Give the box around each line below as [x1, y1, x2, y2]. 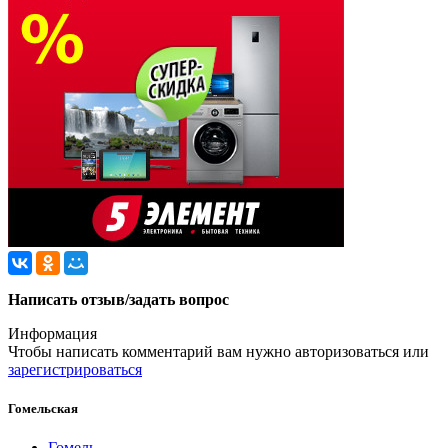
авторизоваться [295, 342, 399, 360]
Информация [8, 324, 97, 342]
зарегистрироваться [8, 360, 142, 378]
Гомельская [8, 400, 78, 416]
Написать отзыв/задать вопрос [8, 290, 229, 308]
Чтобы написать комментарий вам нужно [8, 342, 295, 360]
